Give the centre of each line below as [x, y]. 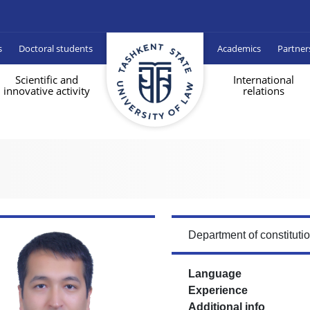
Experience [218, 290]
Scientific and [46, 80]
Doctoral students [56, 48]
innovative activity [46, 91]
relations [264, 91]
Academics [239, 48]
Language [215, 274]
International [264, 80]
